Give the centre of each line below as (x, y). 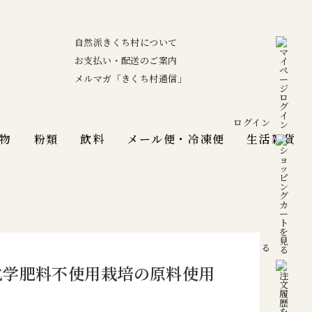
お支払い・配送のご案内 (126, 60)
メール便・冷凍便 (176, 139)
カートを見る (242, 248)
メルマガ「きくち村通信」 (130, 78)
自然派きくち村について (126, 42)
